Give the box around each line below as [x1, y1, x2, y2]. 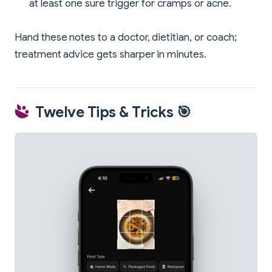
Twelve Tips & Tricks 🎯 [35, 103, 191, 121]
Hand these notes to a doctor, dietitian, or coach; [15, 30, 237, 44]
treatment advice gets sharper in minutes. [15, 47, 206, 61]
